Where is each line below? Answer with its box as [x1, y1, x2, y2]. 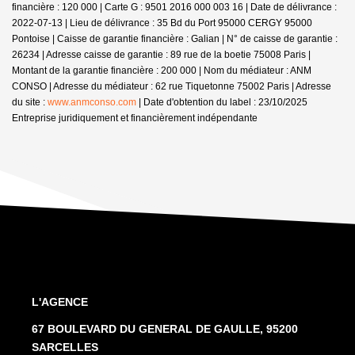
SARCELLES [32, 340, 98, 353]
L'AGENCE [32, 295, 88, 308]
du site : [12, 96, 48, 108]
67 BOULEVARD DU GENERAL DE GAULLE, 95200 [32, 322, 298, 335]
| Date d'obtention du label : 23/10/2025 [136, 96, 307, 108]
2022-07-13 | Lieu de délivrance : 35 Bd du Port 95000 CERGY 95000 [12, 17, 312, 29]
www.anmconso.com [48, 96, 136, 108]
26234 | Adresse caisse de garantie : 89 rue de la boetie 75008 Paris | [12, 48, 311, 60]
